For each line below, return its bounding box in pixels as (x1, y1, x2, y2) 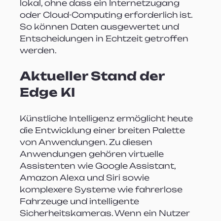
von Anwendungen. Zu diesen (20, 137, 155, 147)
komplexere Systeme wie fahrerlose (20, 184, 185, 194)
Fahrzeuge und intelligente (20, 196, 142, 206)
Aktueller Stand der (20, 68, 168, 83)
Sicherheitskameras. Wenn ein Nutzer (20, 208, 192, 218)
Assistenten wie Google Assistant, (20, 160, 178, 171)
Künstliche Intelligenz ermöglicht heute (20, 113, 195, 123)
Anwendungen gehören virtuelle (20, 148, 166, 159)
